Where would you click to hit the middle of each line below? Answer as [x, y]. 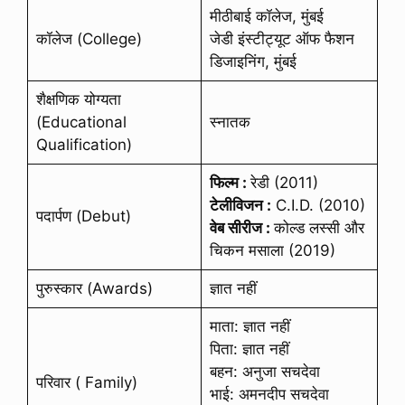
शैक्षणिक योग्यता [78, 99]
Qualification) [84, 144]
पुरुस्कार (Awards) [94, 288]
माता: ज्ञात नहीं [250, 326]
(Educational [81, 122]
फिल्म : [230, 182]
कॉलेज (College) [89, 38]
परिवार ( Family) [86, 382]
